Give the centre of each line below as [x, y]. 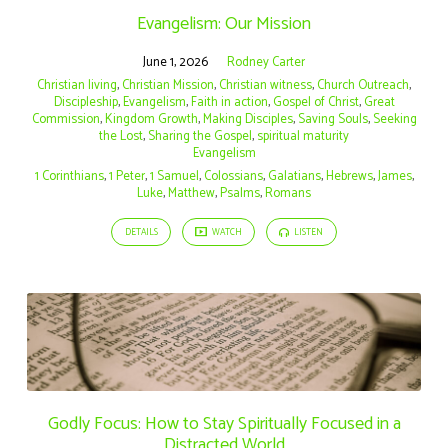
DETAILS [141, 233]
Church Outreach [363, 85]
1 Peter [126, 176]
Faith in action [229, 102]
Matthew [191, 193]
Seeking [394, 119]
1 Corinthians [69, 176]
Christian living [77, 85]
